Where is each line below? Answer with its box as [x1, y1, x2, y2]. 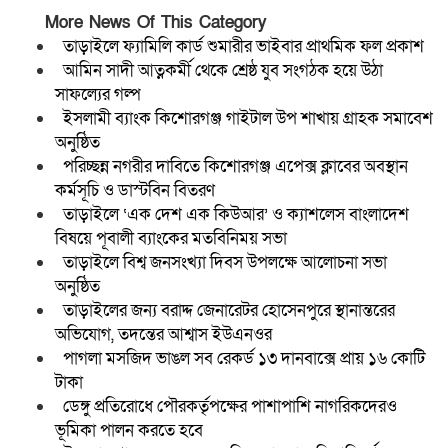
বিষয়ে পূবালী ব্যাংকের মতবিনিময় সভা [55, 227, 287, 251]
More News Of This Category [15, 11, 267, 35]
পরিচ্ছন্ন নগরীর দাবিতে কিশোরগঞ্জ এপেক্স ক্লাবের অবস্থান [63, 155, 408, 179]
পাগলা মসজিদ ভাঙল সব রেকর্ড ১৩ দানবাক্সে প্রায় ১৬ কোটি [63, 347, 425, 371]
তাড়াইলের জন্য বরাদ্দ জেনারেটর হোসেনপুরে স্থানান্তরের [63, 299, 395, 323]
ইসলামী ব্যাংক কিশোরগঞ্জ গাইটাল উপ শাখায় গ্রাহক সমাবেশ [63, 107, 433, 131]
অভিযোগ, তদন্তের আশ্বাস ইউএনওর [55, 323, 272, 347]
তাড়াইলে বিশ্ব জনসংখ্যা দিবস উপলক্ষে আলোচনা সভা [63, 251, 387, 275]
